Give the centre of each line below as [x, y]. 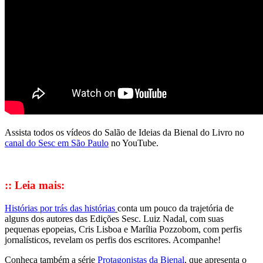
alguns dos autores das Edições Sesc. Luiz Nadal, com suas [114, 219]
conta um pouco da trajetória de [176, 208]
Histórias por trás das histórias [60, 208]
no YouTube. [134, 143]
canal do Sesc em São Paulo [57, 143]
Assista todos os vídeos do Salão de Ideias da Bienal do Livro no [124, 132]
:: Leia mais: [35, 186]
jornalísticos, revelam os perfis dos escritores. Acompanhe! [113, 240]
